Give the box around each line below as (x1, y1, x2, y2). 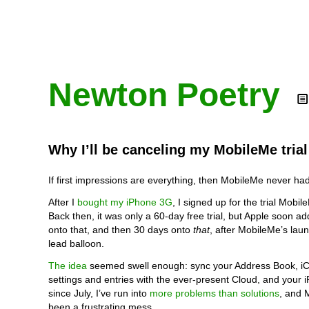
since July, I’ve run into (48, 288, 150, 299)
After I (48, 197, 77, 208)
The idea (48, 260, 87, 271)
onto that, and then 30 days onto (48, 224, 193, 235)
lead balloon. (48, 238, 104, 249)
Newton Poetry (48, 77, 280, 113)
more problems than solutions (150, 288, 279, 299)
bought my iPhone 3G (77, 197, 172, 208)
